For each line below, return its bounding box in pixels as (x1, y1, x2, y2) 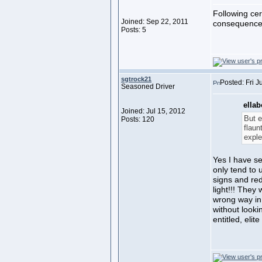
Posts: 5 (121, 26, 146, 34)
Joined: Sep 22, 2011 (121, 18, 188, 26)
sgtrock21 (121, 75, 151, 82)
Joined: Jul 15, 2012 (121, 107, 185, 115)
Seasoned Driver (121, 82, 175, 91)
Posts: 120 (121, 115, 154, 123)
